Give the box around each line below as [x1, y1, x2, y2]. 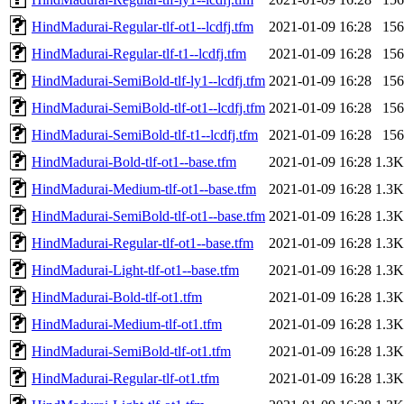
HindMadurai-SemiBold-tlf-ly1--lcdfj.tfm [32, 72, 265, 88]
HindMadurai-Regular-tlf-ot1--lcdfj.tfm [32, 18, 253, 34]
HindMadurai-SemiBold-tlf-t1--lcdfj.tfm [32, 126, 258, 142]
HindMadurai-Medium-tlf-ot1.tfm [32, 316, 222, 332]
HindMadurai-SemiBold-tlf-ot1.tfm [32, 343, 231, 359]
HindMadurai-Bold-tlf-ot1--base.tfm [32, 153, 236, 170]
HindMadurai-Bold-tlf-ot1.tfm [32, 289, 202, 305]
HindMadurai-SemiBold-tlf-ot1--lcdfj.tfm [32, 99, 265, 115]
